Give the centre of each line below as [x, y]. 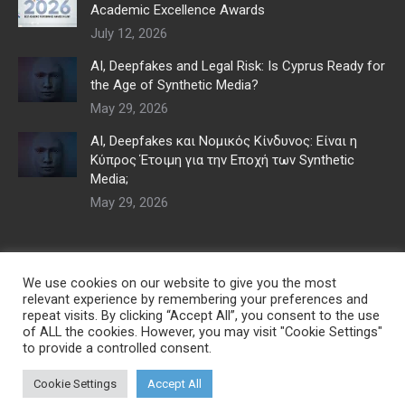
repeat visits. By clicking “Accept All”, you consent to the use [201, 316]
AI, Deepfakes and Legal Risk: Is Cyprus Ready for [238, 66]
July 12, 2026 [129, 34]
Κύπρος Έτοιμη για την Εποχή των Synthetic [222, 160]
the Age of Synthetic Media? [174, 85]
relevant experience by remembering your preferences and [195, 299]
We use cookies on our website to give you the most [179, 283]
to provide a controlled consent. [117, 348]
